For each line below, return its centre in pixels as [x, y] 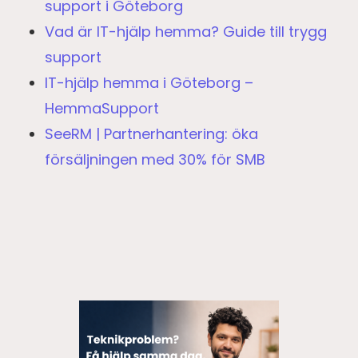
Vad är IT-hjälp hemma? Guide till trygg [186, 31]
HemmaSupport [102, 108]
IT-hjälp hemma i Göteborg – [149, 82]
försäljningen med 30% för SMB [155, 159]
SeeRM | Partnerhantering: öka [151, 133]
